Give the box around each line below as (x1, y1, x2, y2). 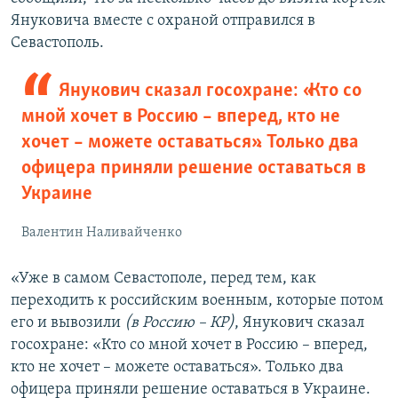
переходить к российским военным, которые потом (11, 292, 384, 310)
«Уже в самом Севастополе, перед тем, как (11, 270, 316, 288)
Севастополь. (11, 35, 104, 52)
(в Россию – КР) (121, 314, 235, 332)
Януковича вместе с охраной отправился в (11, 12, 315, 30)
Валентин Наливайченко (21, 226, 182, 241)
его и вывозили (11, 314, 121, 332)
